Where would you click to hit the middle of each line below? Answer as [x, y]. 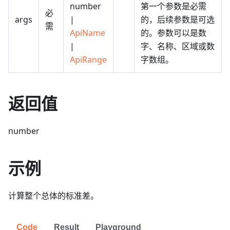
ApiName [88, 33]
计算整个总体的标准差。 [53, 196]
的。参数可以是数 [174, 33]
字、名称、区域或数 [178, 46]
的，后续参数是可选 [178, 20]
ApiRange [88, 60]
